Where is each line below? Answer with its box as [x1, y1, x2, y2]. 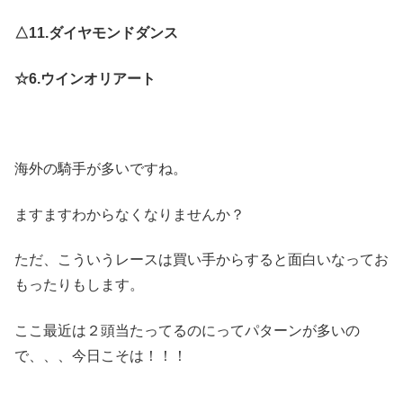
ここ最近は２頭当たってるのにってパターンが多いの [14, 322, 360, 338]
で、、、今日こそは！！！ [14, 347, 187, 363]
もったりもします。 [14, 277, 144, 293]
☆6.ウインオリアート [14, 70, 156, 86]
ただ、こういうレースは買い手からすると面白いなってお [14, 252, 389, 268]
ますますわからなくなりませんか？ [14, 206, 245, 222]
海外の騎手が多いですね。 [14, 161, 187, 177]
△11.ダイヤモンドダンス [14, 25, 178, 41]
